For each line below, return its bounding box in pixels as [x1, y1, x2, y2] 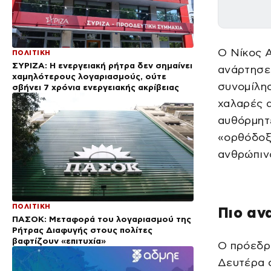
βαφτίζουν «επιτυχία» [12, 235, 106, 246]
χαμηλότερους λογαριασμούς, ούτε [12, 71, 166, 81]
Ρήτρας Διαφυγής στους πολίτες [12, 224, 152, 235]
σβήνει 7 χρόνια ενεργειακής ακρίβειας [12, 82, 179, 92]
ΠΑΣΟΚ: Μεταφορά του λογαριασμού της [12, 214, 191, 224]
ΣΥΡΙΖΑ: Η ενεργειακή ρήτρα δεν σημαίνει [12, 60, 192, 70]
